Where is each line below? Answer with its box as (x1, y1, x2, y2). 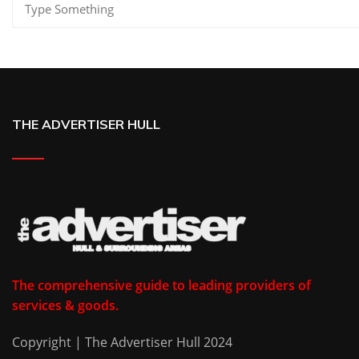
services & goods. (12, 296, 119, 315)
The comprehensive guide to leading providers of (12, 276, 311, 295)
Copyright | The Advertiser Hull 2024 (12, 333, 232, 352)
